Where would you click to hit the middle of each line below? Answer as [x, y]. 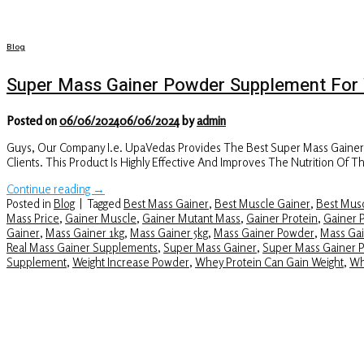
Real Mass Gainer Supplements [82, 247]
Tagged [105, 203]
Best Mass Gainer [166, 203]
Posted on [33, 121]
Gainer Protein [282, 217]
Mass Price [33, 217]
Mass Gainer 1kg [85, 232]
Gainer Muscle [101, 217]
